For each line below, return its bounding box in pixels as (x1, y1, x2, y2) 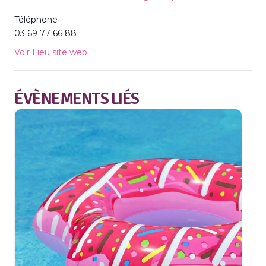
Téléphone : (14, 14, 62, 25)
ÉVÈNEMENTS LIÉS (14, 88, 139, 109)
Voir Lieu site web (14, 46, 87, 58)
